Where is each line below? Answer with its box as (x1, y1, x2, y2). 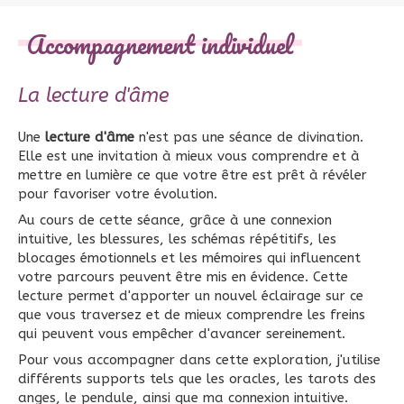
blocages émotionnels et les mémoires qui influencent (18, 250, 361, 266)
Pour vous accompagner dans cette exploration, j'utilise (18, 352, 381, 368)
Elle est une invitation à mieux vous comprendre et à (18, 148, 360, 164)
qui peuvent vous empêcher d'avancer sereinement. (18, 326, 345, 342)
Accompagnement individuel (27, 23, 293, 65)
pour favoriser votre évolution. (18, 186, 217, 202)
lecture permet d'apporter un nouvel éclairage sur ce (18, 288, 363, 304)
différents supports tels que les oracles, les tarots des (18, 371, 376, 387)
